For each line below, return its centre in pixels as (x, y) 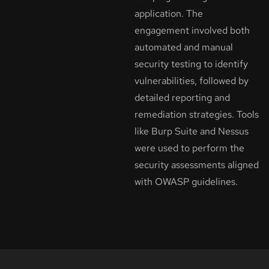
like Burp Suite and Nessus (192, 131)
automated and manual (184, 47)
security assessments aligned (197, 165)
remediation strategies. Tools (197, 114)
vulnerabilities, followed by (192, 80)
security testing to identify (191, 64)
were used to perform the (189, 148)
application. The (169, 13)
